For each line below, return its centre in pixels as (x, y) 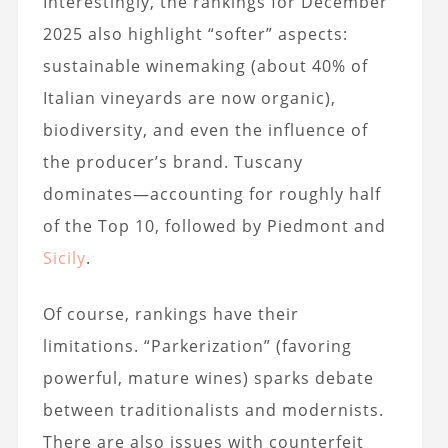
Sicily (64, 258)
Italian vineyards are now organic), (189, 98)
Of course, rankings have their (170, 314)
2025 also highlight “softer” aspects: (195, 34)
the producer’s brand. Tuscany (172, 162)
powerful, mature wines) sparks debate (208, 378)
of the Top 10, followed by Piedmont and (214, 226)
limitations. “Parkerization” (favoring (197, 346)
